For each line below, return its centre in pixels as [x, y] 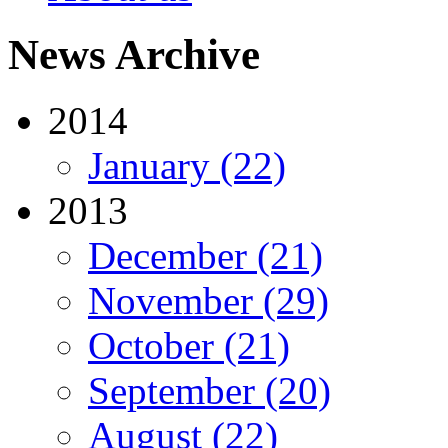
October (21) [189, 346]
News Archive [134, 54]
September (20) [209, 391]
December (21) [205, 256]
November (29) [208, 301]
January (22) [187, 166]
